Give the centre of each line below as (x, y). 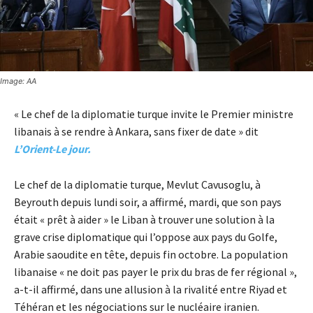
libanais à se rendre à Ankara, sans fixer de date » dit (136, 131)
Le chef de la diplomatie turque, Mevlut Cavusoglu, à (137, 184)
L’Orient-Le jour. (52, 148)
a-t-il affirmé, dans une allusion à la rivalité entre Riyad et (151, 289)
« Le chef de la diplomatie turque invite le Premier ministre (154, 114)
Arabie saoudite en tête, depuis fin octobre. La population (151, 254)
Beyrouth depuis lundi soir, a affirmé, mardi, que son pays (148, 202)
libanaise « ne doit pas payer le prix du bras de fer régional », (155, 271)
